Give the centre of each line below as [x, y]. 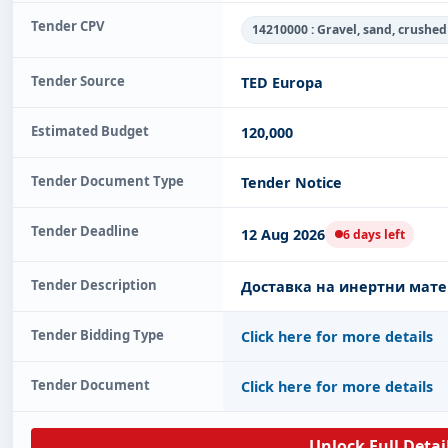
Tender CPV [68, 25]
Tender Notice [291, 182]
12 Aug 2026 [283, 234]
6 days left [373, 234]
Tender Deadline [85, 230]
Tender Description [94, 284]
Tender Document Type [107, 180]
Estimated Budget [90, 130]
